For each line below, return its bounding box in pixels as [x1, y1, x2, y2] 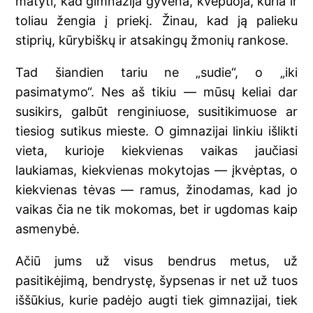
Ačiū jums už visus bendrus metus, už [15, 254, 298, 269]
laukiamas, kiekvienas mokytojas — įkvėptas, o [15, 163, 298, 178]
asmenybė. [15, 221, 80, 237]
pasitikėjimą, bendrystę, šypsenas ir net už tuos [15, 273, 298, 289]
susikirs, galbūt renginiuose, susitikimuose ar [15, 104, 298, 119]
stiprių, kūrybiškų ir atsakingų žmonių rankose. [15, 33, 289, 48]
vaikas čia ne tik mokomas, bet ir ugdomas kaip [15, 202, 298, 217]
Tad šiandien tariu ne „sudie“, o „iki [15, 65, 298, 80]
